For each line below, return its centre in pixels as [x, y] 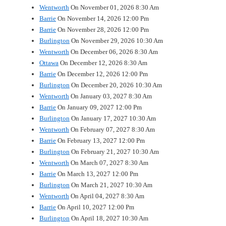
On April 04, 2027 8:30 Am [107, 196]
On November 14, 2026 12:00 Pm [102, 18]
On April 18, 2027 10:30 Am [109, 218]
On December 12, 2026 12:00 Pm [102, 74]
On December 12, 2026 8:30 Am [103, 63]
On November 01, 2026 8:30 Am [114, 7]
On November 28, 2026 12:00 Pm [102, 29]
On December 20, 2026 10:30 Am [116, 85]
